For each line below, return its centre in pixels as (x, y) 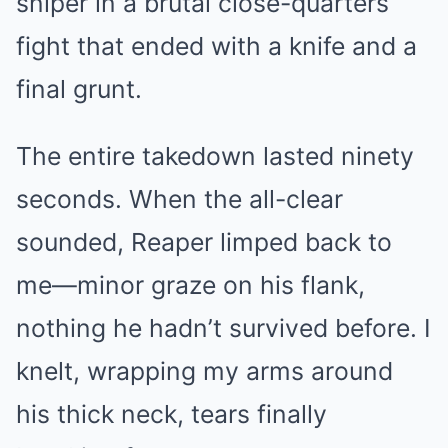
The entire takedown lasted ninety (215, 156)
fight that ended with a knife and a (216, 46)
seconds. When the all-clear (179, 199)
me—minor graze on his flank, (190, 285)
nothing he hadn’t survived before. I (223, 328)
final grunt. (79, 89)
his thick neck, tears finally (171, 414)
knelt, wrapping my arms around (204, 371)
